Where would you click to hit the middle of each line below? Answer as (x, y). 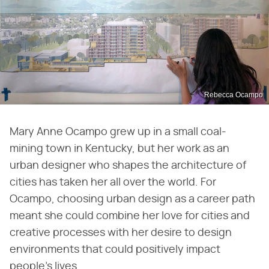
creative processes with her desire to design (121, 233)
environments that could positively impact (115, 250)
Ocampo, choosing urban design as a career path (132, 200)
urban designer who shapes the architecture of (128, 166)
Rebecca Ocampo (234, 95)
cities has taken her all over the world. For (113, 183)
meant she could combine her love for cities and (130, 216)
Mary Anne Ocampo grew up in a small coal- (118, 132)
